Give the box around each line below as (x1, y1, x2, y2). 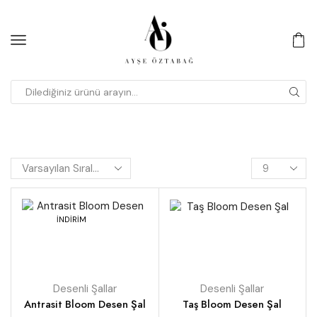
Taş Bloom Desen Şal (183, 296, 282, 312)
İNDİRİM (56, 214, 86, 225)
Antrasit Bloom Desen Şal (23, 296, 146, 312)
